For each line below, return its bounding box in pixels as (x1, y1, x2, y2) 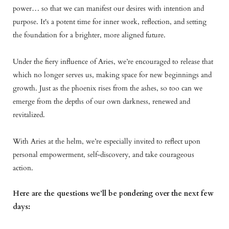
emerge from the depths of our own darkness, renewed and (13, 96, 190, 106)
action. (13, 163, 33, 173)
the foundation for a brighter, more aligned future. (13, 30, 166, 40)
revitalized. (13, 109, 45, 120)
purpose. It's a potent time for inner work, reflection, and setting (13, 16, 207, 27)
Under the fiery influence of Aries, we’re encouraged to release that (13, 56, 213, 66)
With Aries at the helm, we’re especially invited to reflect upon (13, 136, 200, 146)
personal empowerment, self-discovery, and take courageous (13, 149, 194, 159)
